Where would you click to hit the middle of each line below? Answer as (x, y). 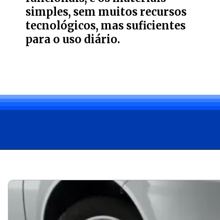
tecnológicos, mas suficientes (106, 26)
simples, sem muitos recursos (106, 12)
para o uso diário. (73, 39)
